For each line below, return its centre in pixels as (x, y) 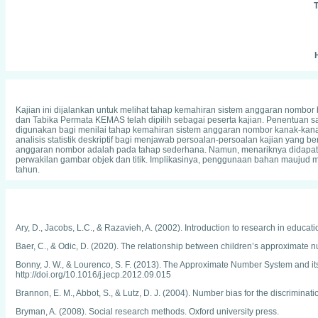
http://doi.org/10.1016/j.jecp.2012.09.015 (93, 275)
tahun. (28, 170)
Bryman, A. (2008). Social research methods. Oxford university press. (147, 312)
